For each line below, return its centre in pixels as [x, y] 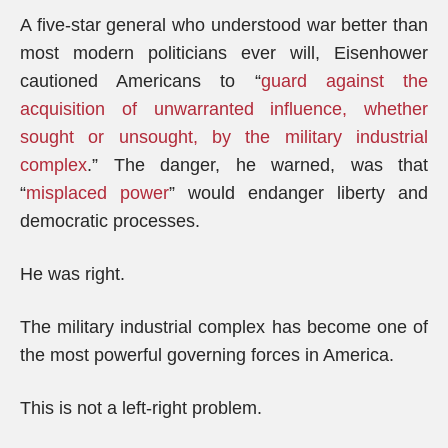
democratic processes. [110, 221]
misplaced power [97, 193]
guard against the [344, 81]
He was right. [72, 274]
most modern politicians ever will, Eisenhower [224, 53]
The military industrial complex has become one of [224, 327]
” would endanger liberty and [298, 193]
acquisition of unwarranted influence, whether [224, 109]
